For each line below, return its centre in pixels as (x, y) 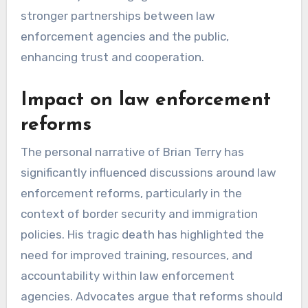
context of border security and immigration (139, 214)
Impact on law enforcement (145, 101)
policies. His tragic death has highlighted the (142, 235)
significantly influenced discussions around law (148, 173)
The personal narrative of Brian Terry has (132, 152)
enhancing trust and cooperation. (112, 57)
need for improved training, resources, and (136, 255)
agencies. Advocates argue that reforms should (151, 297)
